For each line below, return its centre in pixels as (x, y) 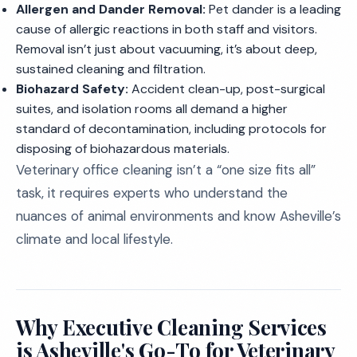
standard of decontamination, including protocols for (171, 129)
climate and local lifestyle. (94, 239)
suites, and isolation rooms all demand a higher (152, 109)
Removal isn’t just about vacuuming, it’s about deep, (167, 49)
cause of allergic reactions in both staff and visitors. (167, 29)
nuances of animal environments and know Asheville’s (178, 216)
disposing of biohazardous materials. (123, 149)
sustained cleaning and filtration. (111, 69)
